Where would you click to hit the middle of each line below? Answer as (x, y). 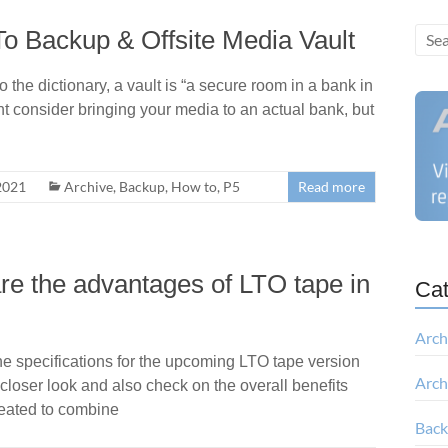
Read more (332, 186)
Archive (88, 186)
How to (194, 186)
